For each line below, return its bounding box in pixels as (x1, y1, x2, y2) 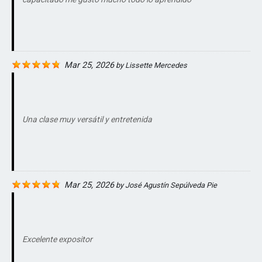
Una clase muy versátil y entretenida (22, 115, 152, 125)
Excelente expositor (22, 235, 92, 244)
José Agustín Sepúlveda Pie (125, 181, 217, 190)
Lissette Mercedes (125, 61, 187, 70)
